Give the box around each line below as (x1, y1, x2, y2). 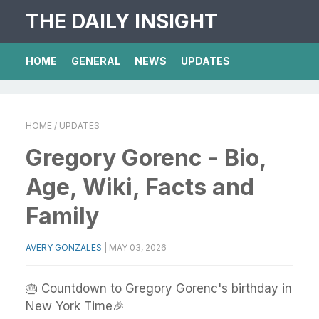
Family (26, 202, 99, 230)
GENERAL (71, 55, 120, 67)
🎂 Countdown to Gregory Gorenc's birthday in (26, 281, 292, 296)
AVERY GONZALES (26, 242, 102, 253)
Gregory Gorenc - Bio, (26, 144, 266, 172)
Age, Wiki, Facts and (26, 173, 254, 201)
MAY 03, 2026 (109, 242, 167, 253)
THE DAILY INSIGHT (26, 9, 218, 33)
